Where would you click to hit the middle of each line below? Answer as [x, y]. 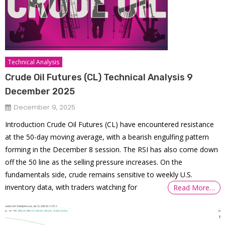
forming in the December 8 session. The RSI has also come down [112, 150]
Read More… [194, 188]
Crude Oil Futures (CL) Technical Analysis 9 [99, 78]
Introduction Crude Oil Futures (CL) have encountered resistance [110, 125]
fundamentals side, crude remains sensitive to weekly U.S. [99, 175]
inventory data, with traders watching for [71, 187]
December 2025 [40, 92]
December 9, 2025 [45, 107]
